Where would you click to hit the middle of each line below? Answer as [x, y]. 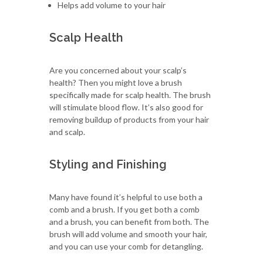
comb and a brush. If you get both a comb [124, 209]
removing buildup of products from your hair [129, 119]
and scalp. [67, 131]
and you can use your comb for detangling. [126, 246]
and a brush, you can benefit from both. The [129, 221]
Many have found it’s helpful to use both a [126, 197]
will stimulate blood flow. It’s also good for [126, 107]
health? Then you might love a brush [116, 82]
